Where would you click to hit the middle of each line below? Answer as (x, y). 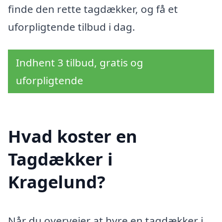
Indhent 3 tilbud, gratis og (80, 62)
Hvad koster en (73, 136)
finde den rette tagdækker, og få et (93, 9)
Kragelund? (57, 182)
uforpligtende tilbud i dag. (72, 27)
